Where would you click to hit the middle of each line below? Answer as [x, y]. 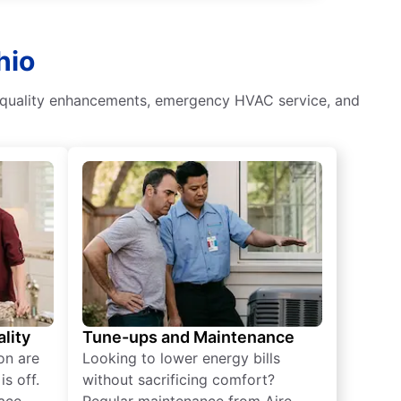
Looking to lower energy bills [181, 358]
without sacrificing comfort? [179, 380]
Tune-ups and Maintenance [188, 337]
